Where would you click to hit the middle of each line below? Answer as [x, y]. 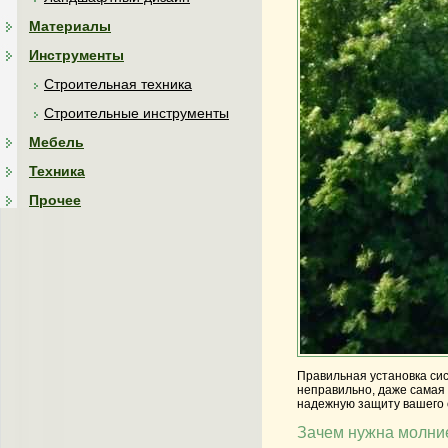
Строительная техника [118, 84]
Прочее [55, 200]
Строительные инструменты [136, 113]
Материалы [70, 26]
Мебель [56, 142]
